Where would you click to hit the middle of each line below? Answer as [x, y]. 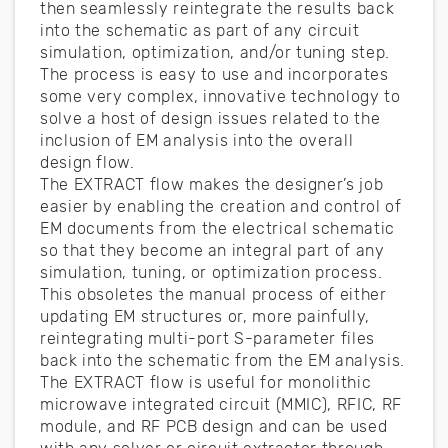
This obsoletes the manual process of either [213, 294]
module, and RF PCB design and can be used [214, 426]
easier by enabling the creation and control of [221, 206]
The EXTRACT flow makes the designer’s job [212, 184]
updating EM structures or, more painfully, [205, 316]
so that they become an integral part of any [212, 250]
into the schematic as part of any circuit [200, 30]
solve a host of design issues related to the [210, 118]
